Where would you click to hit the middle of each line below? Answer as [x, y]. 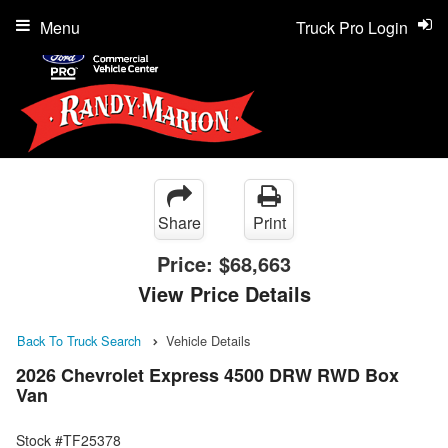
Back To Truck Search [79, 340]
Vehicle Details [208, 340]
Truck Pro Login [352, 27]
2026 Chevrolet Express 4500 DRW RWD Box [207, 375]
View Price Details [224, 293]
